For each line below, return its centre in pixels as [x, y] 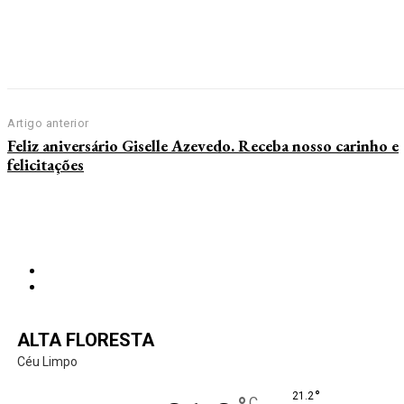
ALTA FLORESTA [86, 340]
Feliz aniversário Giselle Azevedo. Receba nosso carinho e [203, 146]
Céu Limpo [47, 362]
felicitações [46, 165]
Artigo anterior [48, 123]
